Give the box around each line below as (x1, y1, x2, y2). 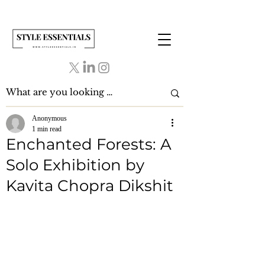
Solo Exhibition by (6, 156, 144, 174)
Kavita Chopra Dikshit (6, 176, 173, 195)
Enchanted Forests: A (6, 135, 172, 154)
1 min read (32, 125, 62, 133)
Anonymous (32, 114, 67, 122)
